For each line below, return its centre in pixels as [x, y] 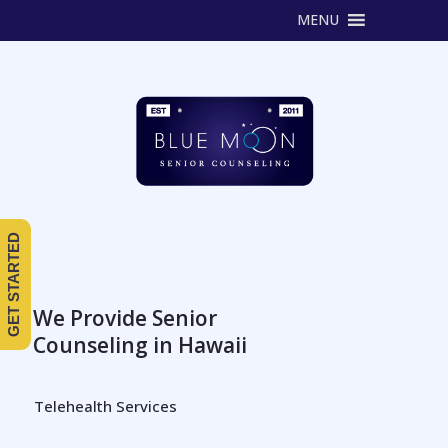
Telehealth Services [105, 406]
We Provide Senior [125, 318]
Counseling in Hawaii [140, 345]
